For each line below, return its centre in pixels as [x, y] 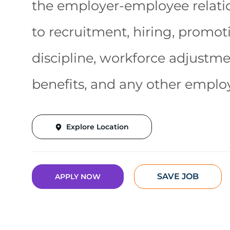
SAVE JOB [178, 177]
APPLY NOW [78, 177]
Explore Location [98, 127]
